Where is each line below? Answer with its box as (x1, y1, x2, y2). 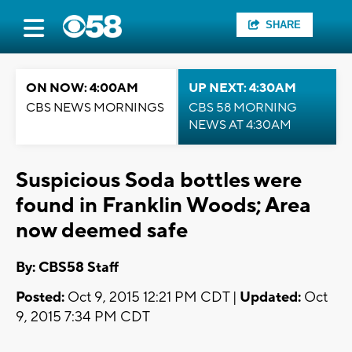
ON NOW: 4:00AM (26, 80, 138, 96)
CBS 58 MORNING (189, 100, 297, 115)
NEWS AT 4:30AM (189, 117, 291, 133)
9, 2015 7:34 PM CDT (16, 308, 150, 327)
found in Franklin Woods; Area (16, 192, 311, 219)
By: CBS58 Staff (16, 258, 119, 277)
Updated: (240, 288, 301, 307)
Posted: (16, 288, 64, 307)
